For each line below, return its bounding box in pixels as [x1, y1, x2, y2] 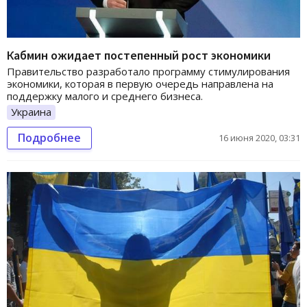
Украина [11, 105, 51, 119]
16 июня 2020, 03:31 [219, 132, 300, 145]
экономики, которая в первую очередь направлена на [7, 77, 273, 91]
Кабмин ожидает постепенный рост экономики [7, 47, 271, 64]
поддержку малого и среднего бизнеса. [7, 89, 203, 103]
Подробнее [18, 130, 81, 146]
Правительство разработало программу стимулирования [7, 64, 290, 79]
